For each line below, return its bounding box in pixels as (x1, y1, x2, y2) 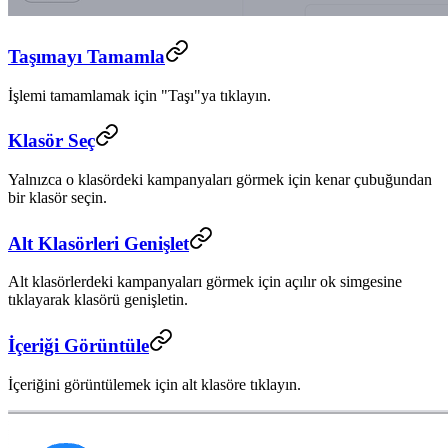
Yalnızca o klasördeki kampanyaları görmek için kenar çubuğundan (8, 171, 432, 189)
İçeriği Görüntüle (8, 335, 149, 357)
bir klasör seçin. (8, 189, 107, 207)
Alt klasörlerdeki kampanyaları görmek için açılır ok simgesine (8, 273, 402, 291)
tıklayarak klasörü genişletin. (8, 291, 188, 309)
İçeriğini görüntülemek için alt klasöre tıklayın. (8, 375, 301, 393)
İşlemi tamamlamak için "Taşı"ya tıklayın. (8, 86, 271, 104)
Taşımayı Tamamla (8, 45, 165, 67)
